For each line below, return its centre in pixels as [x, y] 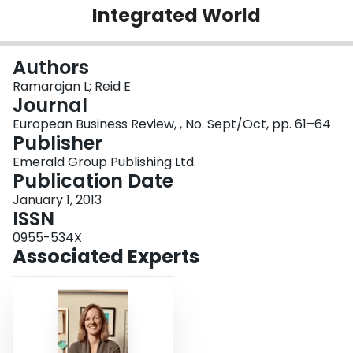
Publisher [58, 143]
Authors [51, 68]
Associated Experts [106, 257]
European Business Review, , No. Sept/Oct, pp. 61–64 [172, 124]
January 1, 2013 [57, 200]
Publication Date [93, 181]
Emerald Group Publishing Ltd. [104, 162]
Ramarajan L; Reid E [72, 87]
